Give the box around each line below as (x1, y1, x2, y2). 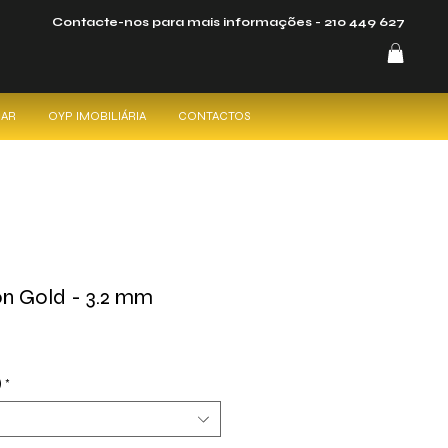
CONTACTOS (178, 109, 250, 124)
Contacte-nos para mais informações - (52, 15, 324, 29)
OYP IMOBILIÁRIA (48, 109, 146, 124)
